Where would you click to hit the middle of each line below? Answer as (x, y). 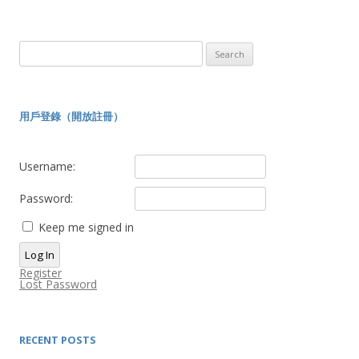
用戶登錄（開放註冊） (71, 116)
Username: (47, 166)
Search (36, 50)
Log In (40, 255)
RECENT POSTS (58, 340)
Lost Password (58, 284)
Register (40, 273)
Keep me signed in (86, 227)
